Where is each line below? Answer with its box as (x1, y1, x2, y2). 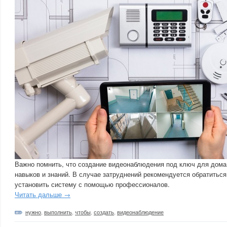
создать (94, 208, 114, 216)
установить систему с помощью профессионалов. (15, 179, 170, 189)
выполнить (44, 208, 72, 216)
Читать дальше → (15, 190, 70, 199)
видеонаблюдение (117, 208, 164, 216)
